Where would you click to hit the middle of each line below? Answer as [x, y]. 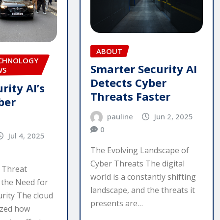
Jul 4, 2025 [26, 135]
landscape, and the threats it [142, 190]
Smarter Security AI [143, 69]
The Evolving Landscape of [139, 151]
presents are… [116, 204]
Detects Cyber [128, 83]
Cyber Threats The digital [137, 164]
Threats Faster [130, 96]
